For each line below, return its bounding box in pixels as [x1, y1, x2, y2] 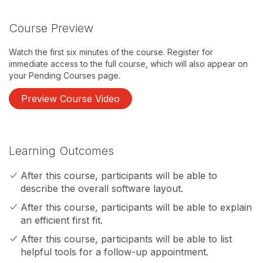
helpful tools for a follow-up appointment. [21, 246, 208, 258]
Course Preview [9, 21, 93, 35]
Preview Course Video [21, 93, 120, 104]
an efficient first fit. [21, 214, 103, 226]
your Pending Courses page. [9, 70, 120, 80]
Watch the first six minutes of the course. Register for [9, 47, 213, 57]
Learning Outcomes [9, 144, 114, 158]
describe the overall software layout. [21, 183, 183, 194]
